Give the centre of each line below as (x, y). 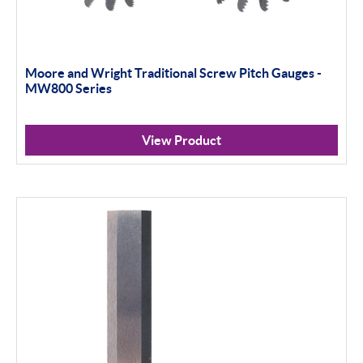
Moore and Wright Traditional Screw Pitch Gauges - (173, 73)
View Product (181, 140)
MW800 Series (68, 88)
